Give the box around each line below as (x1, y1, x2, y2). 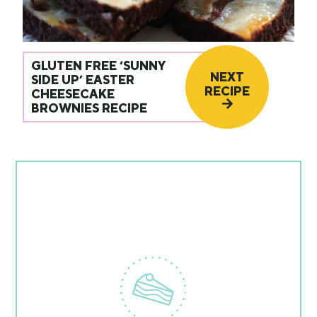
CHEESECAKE (31, 86, 115, 101)
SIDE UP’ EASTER (31, 72, 135, 87)
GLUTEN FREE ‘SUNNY (31, 58, 166, 73)
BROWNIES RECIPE (31, 100, 148, 115)
